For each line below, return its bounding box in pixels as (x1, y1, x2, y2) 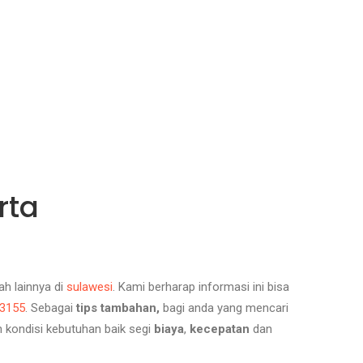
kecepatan (190, 322, 250, 337)
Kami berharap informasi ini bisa (118, 280, 289, 295)
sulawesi (66, 280, 113, 295)
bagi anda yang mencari (163, 301, 288, 316)
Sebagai (31, 301, 76, 316)
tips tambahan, (76, 301, 163, 316)
